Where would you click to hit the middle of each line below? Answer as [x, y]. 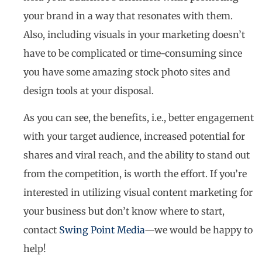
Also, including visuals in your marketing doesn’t [134, 34]
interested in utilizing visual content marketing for [138, 193]
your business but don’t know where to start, [124, 211]
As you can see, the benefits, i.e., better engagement [139, 118]
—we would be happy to [199, 230]
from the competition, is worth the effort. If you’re [135, 174]
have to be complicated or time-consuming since [133, 53]
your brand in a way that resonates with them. [128, 15]
